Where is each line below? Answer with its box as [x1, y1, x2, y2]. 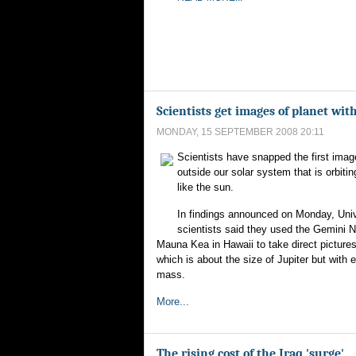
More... [157, 296, 189, 308]
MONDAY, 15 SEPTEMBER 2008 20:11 [157, 126, 324, 137]
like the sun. [177, 181, 234, 193]
